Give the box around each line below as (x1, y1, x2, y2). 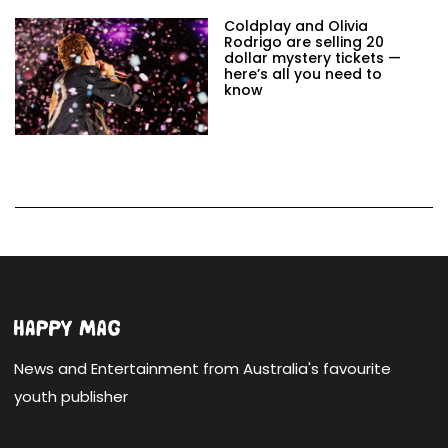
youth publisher (14, 385, 128, 407)
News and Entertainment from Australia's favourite (14, 357, 391, 379)
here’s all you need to (224, 64, 382, 85)
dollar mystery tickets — (224, 48, 401, 69)
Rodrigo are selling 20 (224, 32, 384, 53)
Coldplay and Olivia (224, 16, 368, 37)
